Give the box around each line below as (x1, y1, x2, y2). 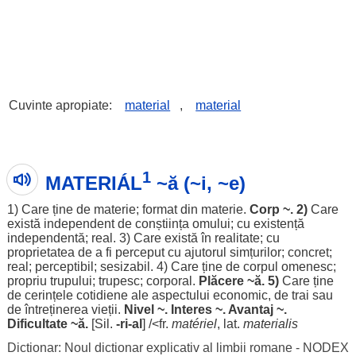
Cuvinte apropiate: (9, 99, 116, 112)
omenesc (281, 260, 333, 273)
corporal (145, 274, 192, 288)
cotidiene (75, 288, 128, 302)
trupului (49, 274, 92, 288)
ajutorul (184, 246, 226, 259)
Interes (170, 303, 212, 316)
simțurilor (229, 246, 281, 259)
